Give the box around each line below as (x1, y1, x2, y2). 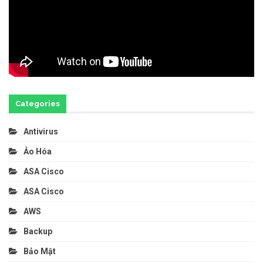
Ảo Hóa (23, 147, 52, 157)
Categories (15, 99, 60, 109)
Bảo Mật (23, 247, 58, 257)
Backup (23, 227, 52, 237)
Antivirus (23, 127, 58, 137)
